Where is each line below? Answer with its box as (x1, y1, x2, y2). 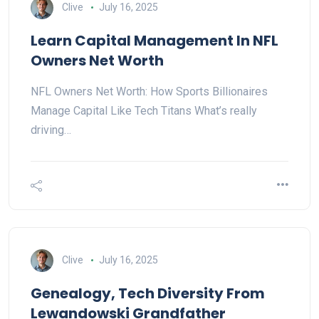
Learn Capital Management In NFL (31, 31, 278, 51)
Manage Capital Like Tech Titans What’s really (31, 104, 257, 118)
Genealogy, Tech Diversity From (31, 283, 265, 304)
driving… (31, 123, 71, 137)
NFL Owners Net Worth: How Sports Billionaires (31, 85, 268, 99)
